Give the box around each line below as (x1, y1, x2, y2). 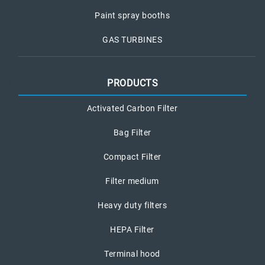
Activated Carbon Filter (86, 104, 178, 114)
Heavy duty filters (98, 201, 167, 211)
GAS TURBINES (102, 35, 162, 45)
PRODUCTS (107, 77, 158, 89)
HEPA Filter (110, 225, 154, 235)
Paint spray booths (95, 11, 170, 21)
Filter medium (105, 176, 159, 186)
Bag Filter (113, 128, 151, 138)
